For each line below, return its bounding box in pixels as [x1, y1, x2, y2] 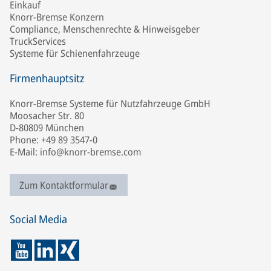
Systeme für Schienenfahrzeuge [10, 47, 140, 60]
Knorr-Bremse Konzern [10, 10, 104, 24]
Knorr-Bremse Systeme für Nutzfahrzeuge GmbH [10, 97, 211, 110]
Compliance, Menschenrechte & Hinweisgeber [10, 22, 200, 36]
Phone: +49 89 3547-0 [10, 133, 97, 146]
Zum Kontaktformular [19, 178, 108, 192]
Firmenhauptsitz [10, 71, 84, 85]
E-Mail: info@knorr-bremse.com [10, 145, 141, 158]
